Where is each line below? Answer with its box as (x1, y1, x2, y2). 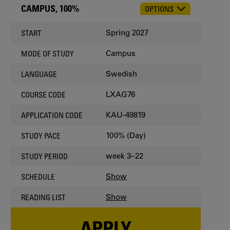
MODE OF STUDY (21, 48, 74, 58)
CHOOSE (11, 6, 37, 15)
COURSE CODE (21, 89, 66, 99)
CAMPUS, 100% (21, 2, 79, 14)
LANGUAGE (21, 69, 57, 79)
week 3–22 (106, 151, 143, 161)
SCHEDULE (21, 171, 55, 181)
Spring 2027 (106, 28, 148, 37)
